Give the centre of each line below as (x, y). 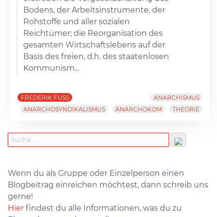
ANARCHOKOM (139, 109)
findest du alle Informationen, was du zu (103, 208)
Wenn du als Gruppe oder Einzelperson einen (96, 173)
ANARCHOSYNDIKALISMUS (64, 109)
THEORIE (186, 109)
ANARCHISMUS (176, 97)
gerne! (20, 197)
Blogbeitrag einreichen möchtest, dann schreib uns (108, 185)
